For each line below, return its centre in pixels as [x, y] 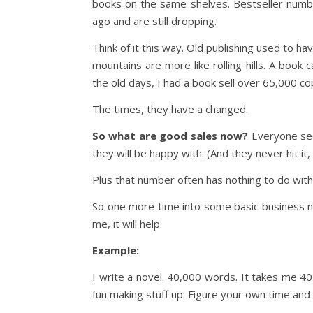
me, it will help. [127, 224]
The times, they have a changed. [170, 109]
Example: [116, 250]
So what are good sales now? [170, 136]
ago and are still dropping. [154, 21]
